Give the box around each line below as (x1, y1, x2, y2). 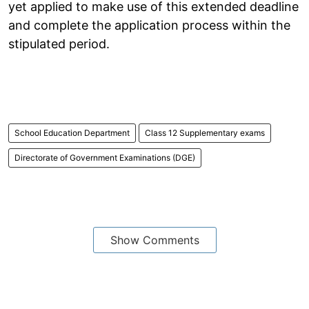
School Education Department (14, 127, 130, 138)
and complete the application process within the (8, 17, 290, 32)
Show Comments (110, 232, 199, 247)
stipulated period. (8, 36, 110, 51)
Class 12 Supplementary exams (145, 127, 265, 138)
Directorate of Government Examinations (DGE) (14, 152, 195, 163)
